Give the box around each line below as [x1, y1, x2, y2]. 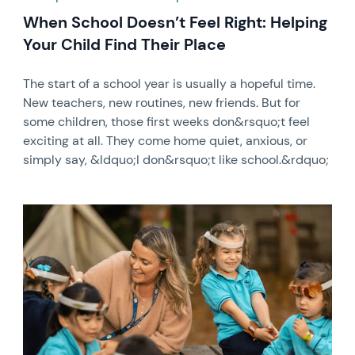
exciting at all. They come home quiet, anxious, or [23, 132, 308, 149]
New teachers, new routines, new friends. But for [23, 94, 301, 111]
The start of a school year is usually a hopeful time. [23, 75, 316, 92]
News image [22, 203, 94, 219]
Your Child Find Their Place [23, 34, 227, 55]
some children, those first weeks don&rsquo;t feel [23, 113, 311, 130]
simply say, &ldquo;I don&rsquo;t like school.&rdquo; [23, 151, 330, 168]
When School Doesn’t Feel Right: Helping [23, 12, 328, 32]
